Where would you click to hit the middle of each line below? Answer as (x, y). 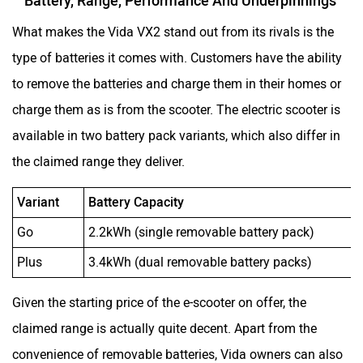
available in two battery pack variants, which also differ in (176, 135)
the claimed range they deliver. (100, 161)
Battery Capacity (136, 202)
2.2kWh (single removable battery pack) (201, 232)
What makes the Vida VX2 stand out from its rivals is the (173, 32)
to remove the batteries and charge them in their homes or (177, 83)
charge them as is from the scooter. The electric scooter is (176, 109)
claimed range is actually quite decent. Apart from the (164, 328)
